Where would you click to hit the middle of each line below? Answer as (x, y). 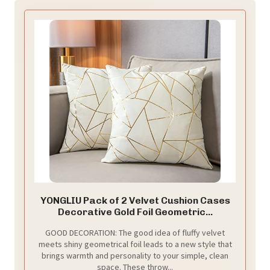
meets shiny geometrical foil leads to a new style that (135, 244)
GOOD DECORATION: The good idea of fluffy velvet (135, 232)
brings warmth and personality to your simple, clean (135, 255)
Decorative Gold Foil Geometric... (135, 212)
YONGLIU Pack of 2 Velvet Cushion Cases (135, 200)
